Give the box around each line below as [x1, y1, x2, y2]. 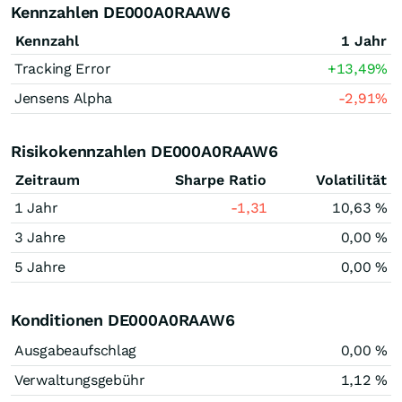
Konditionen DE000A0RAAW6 [11, 310, 235, 329]
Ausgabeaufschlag [14, 342, 137, 359]
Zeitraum [15, 171, 80, 188]
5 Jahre [14, 258, 66, 275]
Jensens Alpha [14, 90, 113, 107]
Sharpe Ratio [175, 171, 267, 188]
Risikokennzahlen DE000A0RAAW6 [11, 142, 278, 161]
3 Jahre [14, 229, 66, 246]
